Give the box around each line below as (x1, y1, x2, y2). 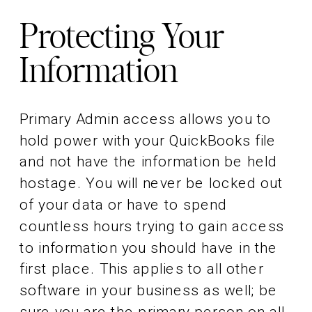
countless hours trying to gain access (19, 217, 285, 235)
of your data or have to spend (19, 196, 228, 214)
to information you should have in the (19, 238, 278, 257)
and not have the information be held (19, 153, 277, 171)
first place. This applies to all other (19, 260, 264, 278)
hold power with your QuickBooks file (19, 131, 276, 150)
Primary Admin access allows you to (19, 110, 272, 128)
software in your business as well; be (19, 281, 278, 299)
